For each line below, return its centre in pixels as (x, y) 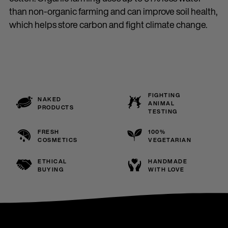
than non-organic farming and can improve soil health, (113, 11)
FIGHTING (164, 95)
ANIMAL (161, 103)
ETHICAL (52, 161)
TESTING (163, 111)
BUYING (51, 169)
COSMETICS (58, 140)
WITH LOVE (166, 169)
